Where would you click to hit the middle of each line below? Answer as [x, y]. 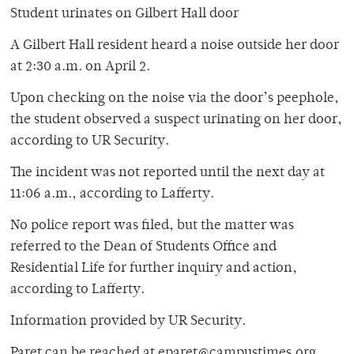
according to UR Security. [90, 142]
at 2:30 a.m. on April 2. [80, 68]
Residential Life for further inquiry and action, [154, 269]
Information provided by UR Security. [128, 322]
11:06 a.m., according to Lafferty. [112, 195]
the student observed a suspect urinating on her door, [176, 121]
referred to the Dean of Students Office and [143, 248]
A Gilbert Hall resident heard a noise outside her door [175, 46]
